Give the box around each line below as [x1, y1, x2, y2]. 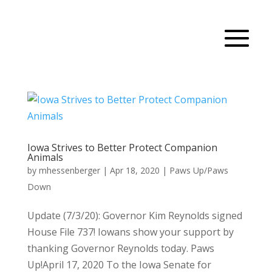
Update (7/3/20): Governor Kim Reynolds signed [27, 208, 242, 222]
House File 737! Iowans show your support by [27, 225, 234, 239]
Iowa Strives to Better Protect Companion [27, 140, 217, 154]
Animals [27, 150, 63, 164]
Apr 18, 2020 [109, 164, 160, 176]
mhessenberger [38, 164, 100, 176]
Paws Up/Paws [169, 164, 228, 176]
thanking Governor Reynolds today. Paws [27, 241, 214, 255]
